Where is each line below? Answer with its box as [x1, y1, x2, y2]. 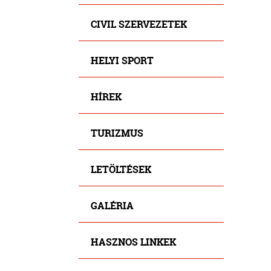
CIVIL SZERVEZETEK [90, 17, 187, 30]
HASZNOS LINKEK [90, 235, 176, 248]
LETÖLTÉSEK [90, 162, 151, 175]
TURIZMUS [90, 126, 143, 139]
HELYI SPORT [90, 53, 154, 67]
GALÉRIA [90, 198, 134, 212]
